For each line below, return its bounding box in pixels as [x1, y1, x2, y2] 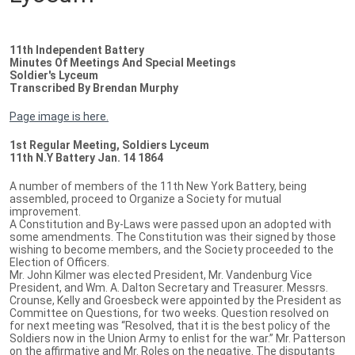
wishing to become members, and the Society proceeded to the [10, 242, 334, 256]
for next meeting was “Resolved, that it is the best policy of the [10, 319, 330, 332]
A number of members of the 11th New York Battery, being [10, 179, 307, 193]
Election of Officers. [10, 255, 109, 269]
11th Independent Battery [10, 43, 144, 56]
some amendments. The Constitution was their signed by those [10, 230, 336, 243]
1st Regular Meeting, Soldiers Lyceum [10, 138, 209, 151]
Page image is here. [10, 109, 109, 123]
